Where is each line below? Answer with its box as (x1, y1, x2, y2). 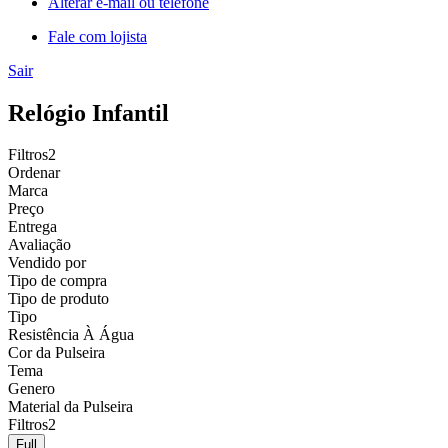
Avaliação (8, 236, 71, 254)
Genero (8, 380, 55, 398)
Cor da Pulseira (8, 344, 105, 362)
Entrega (8, 218, 57, 236)
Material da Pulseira (8, 398, 133, 416)
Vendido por (8, 254, 86, 272)
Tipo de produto (8, 290, 109, 308)
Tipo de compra (8, 272, 107, 290)
